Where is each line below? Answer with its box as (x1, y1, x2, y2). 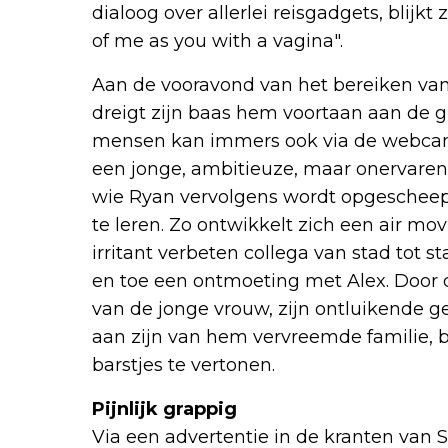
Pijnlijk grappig (92, 398, 237, 420)
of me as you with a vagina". (92, 30, 343, 52)
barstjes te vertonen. (92, 354, 275, 376)
